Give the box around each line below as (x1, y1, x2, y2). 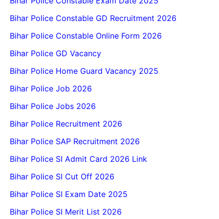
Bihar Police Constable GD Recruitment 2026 (10, 13, 176, 23)
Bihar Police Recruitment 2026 (10, 119, 122, 129)
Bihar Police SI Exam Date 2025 (10, 189, 128, 199)
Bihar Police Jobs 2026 (10, 101, 96, 111)
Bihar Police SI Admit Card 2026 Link (10, 154, 147, 164)
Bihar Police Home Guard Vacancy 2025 (10, 66, 158, 76)
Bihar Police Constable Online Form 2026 (10, 31, 162, 41)
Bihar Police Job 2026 (10, 84, 92, 94)
